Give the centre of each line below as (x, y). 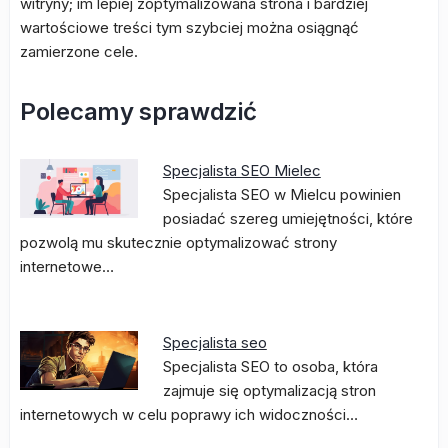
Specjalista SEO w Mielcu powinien (281, 194)
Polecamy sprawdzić (138, 111)
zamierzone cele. (79, 51)
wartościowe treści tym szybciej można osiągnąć (189, 27)
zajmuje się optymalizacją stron (269, 390)
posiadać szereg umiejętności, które (287, 218)
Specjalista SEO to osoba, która (270, 366)
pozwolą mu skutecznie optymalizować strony (178, 242)
